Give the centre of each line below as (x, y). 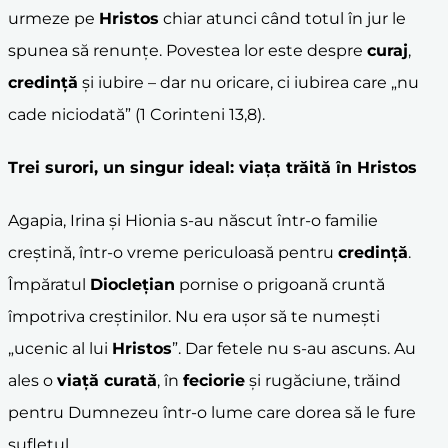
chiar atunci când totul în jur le (282, 18)
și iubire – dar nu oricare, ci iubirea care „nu (248, 82)
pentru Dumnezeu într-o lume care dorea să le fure (212, 413)
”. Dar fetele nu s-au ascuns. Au (294, 349)
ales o (32, 381)
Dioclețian (132, 285)
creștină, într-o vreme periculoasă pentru (173, 253)
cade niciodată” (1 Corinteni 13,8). (136, 114)
